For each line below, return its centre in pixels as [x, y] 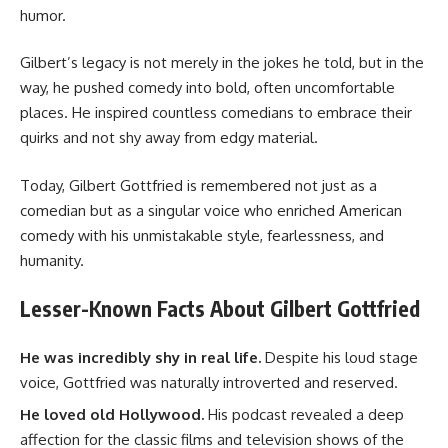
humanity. [52, 260]
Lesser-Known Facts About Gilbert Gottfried [220, 309]
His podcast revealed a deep [304, 415]
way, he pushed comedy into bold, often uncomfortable [207, 88]
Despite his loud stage [339, 357]
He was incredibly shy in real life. [140, 357]
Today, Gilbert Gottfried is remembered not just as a [198, 185]
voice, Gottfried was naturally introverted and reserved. [209, 382]
